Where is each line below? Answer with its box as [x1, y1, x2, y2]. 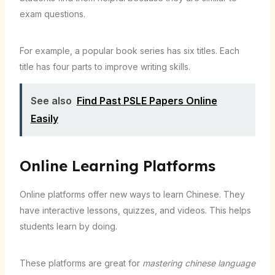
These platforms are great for [19, 257, 142, 268]
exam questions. [19, 8, 85, 19]
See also [30, 94, 72, 107]
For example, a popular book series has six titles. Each [19, 45, 239, 56]
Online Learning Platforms [19, 156, 215, 175]
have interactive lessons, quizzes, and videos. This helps [19, 204, 251, 215]
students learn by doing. [19, 220, 117, 231]
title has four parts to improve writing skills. [19, 61, 190, 72]
